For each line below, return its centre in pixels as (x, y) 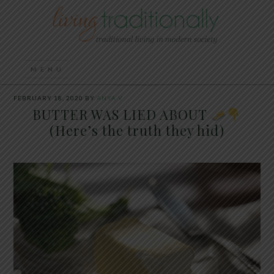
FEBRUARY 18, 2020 (49, 98)
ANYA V (110, 98)
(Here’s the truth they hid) (137, 130)
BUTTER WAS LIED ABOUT (122, 114)
